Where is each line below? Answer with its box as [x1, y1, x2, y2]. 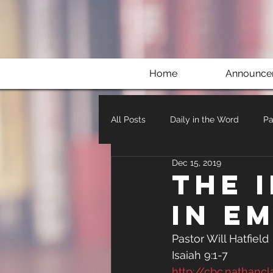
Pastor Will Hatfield [172, 232, 272, 245]
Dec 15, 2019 [172, 158, 221, 168]
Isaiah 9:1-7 [172, 249, 228, 261]
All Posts [111, 114, 146, 124]
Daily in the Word [170, 114, 239, 124]
